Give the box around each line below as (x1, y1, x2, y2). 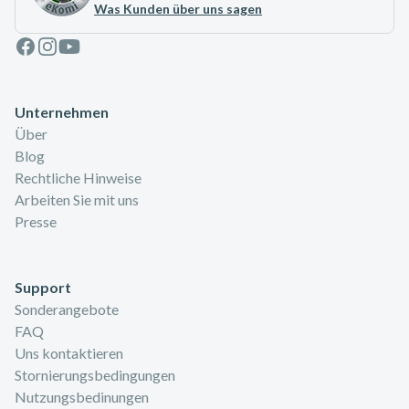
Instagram (36, 34, 100, 52)
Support (15, 278, 71, 296)
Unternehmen (15, 102, 109, 121)
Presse (15, 212, 57, 230)
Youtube (58, 34, 110, 52)
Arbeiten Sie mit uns (15, 190, 139, 208)
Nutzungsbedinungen (15, 387, 149, 405)
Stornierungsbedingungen (15, 365, 175, 383)
